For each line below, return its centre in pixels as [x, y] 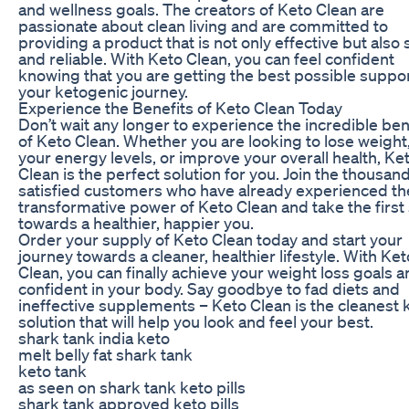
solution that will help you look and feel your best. [196, 321]
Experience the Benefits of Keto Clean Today [180, 107]
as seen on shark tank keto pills [132, 387]
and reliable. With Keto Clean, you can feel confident [206, 58]
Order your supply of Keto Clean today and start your [210, 239]
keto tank [52, 370]
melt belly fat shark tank [105, 354]
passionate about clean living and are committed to [203, 25]
